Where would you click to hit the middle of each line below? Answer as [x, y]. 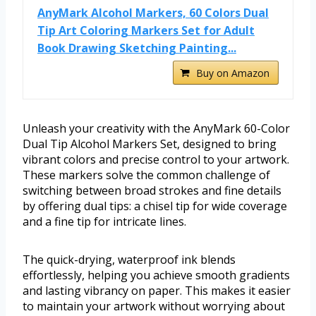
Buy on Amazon [233, 73]
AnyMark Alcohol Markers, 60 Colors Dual [153, 13]
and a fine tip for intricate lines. [104, 222]
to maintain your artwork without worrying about [154, 306]
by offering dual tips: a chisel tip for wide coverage [155, 206]
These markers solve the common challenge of [146, 175]
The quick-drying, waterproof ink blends [129, 260]
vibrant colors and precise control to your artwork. [156, 160]
